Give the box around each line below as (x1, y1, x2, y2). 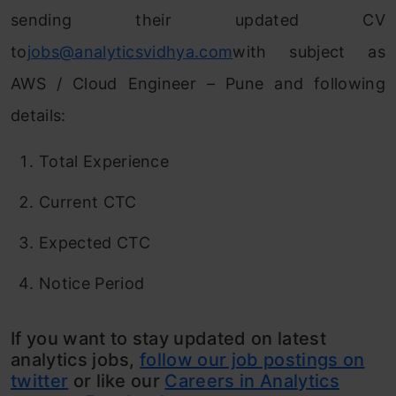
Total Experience (39, 152, 170, 171)
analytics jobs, (11, 349, 141, 370)
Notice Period (39, 274, 145, 293)
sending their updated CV (11, 11, 385, 29)
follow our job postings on (140, 349, 365, 370)
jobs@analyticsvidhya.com (27, 42, 233, 61)
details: (11, 106, 66, 125)
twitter (11, 370, 69, 392)
